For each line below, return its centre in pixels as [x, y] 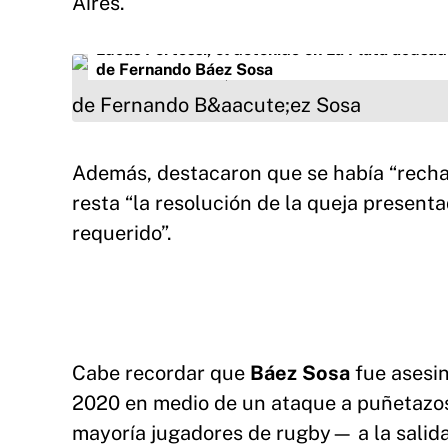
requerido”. [122, 233]
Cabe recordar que [161, 373]
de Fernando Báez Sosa [184, 69]
